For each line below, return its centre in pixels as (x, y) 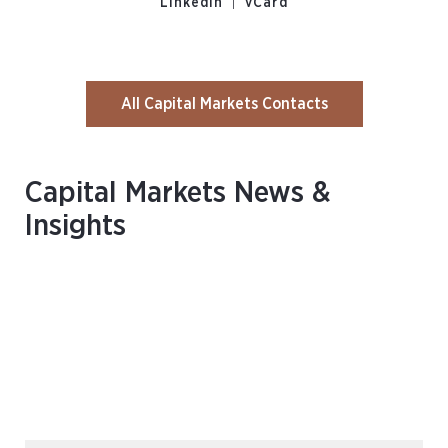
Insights (75, 226)
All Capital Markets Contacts (224, 104)
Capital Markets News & (178, 193)
